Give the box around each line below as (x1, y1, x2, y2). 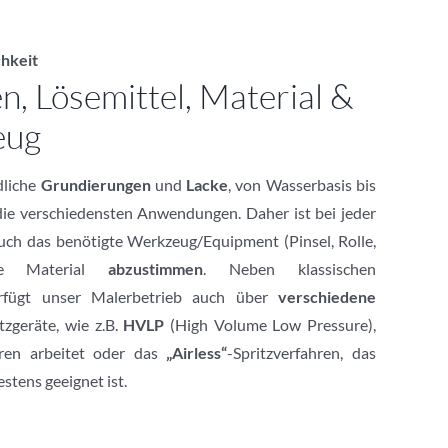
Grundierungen (40, 175, 151, 195)
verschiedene (278, 287, 377, 307)
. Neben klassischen (203, 259, 377, 279)
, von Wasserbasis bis (228, 175, 377, 195)
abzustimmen (108, 259, 204, 279)
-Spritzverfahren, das (227, 343, 377, 363)
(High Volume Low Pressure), (164, 315, 377, 335)
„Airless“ (166, 343, 228, 363)
